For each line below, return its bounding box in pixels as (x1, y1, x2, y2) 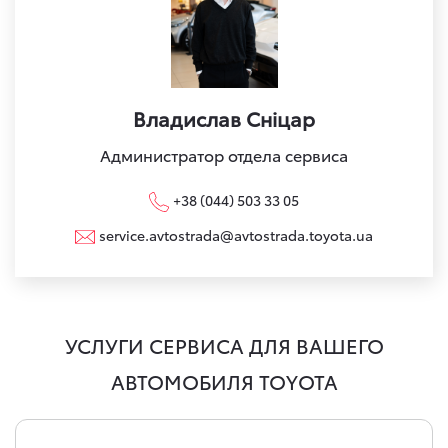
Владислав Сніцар (133, 103, 315, 132)
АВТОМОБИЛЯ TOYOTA (110, 366, 338, 395)
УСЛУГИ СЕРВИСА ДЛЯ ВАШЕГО (64, 330, 384, 359)
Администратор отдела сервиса (100, 142, 348, 166)
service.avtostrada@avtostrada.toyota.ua (99, 224, 373, 245)
